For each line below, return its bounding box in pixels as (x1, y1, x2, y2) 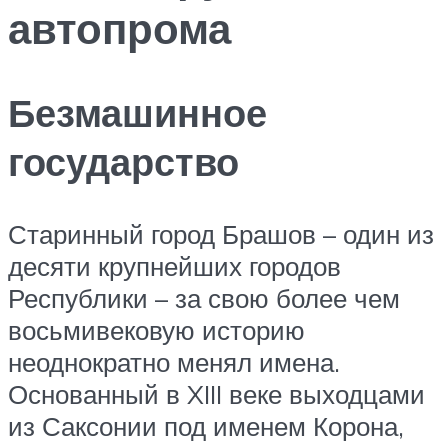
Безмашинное (8, 88, 267, 138)
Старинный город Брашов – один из (8, 218, 434, 251)
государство (8, 137, 239, 187)
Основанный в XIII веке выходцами (8, 378, 425, 411)
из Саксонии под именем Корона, (8, 410, 404, 443)
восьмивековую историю (8, 314, 305, 347)
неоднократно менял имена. (8, 346, 340, 379)
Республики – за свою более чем (8, 282, 400, 315)
